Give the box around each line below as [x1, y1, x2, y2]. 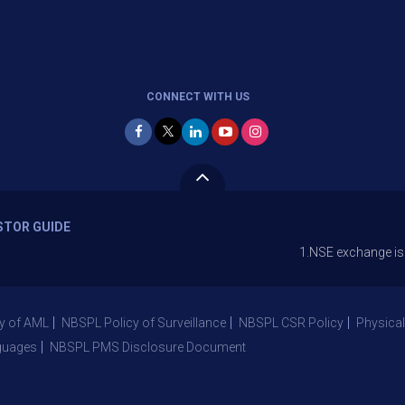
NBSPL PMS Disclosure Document [50, 340, 246, 354]
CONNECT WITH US [146, 90, 250, 103]
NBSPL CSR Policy [239, 316, 344, 330]
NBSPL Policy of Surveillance [61, 316, 226, 330]
